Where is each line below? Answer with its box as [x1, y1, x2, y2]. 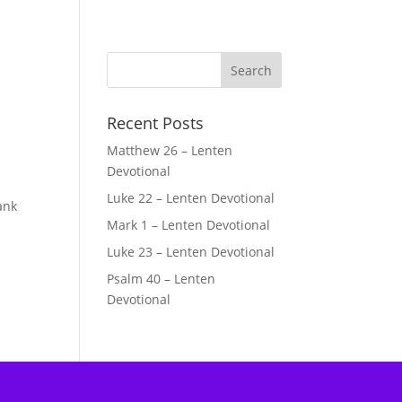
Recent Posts [107, 112, 205, 134]
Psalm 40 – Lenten [107, 270, 216, 287]
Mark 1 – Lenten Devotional [107, 216, 271, 233]
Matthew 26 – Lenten [107, 142, 233, 159]
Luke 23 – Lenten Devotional [107, 243, 275, 260]
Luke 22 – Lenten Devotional [107, 189, 275, 206]
